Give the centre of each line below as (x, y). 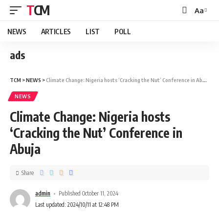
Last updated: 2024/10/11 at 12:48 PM (77, 205)
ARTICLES (56, 31)
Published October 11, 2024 (89, 193)
